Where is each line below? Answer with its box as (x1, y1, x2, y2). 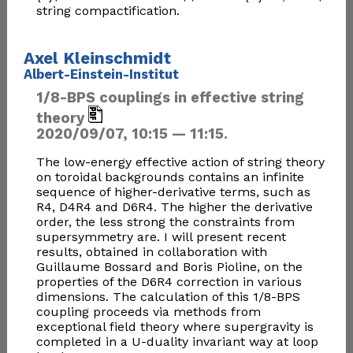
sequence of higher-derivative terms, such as (35, 184, 310, 200)
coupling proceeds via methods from (35, 304, 261, 320)
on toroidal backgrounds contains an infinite (35, 169, 304, 185)
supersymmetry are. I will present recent (35, 229, 286, 245)
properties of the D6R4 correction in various (35, 274, 302, 290)
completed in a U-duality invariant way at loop (35, 334, 318, 350)
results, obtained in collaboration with (35, 244, 267, 260)
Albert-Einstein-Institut (23, 66, 179, 82)
